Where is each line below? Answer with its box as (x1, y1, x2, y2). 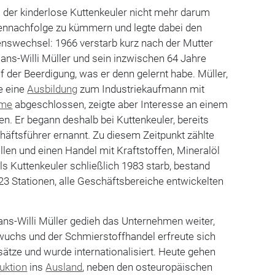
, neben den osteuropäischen (82, 260, 213, 273)
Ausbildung (27, 82, 78, 95)
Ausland (45, 260, 83, 273)
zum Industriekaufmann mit (77, 82, 205, 95)
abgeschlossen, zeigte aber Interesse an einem (12, 98, 228, 110)
